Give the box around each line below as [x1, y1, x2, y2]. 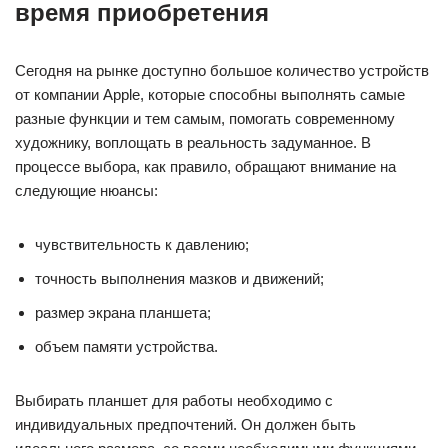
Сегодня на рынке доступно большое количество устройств [15, 62, 429, 79]
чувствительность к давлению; [35, 236, 249, 253]
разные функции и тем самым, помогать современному [15, 110, 395, 127]
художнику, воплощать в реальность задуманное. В [15, 134, 371, 151]
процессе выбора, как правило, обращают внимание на [15, 158, 396, 175]
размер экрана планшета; [35, 304, 211, 321]
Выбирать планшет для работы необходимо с [15, 392, 333, 409]
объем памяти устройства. [35, 338, 218, 355]
